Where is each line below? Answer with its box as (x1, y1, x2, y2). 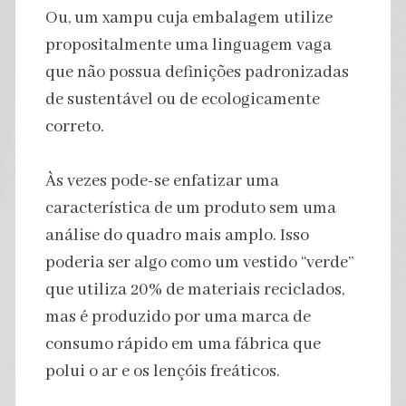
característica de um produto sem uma (44, 197, 336, 219)
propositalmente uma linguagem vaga (44, 34, 332, 56)
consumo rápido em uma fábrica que (44, 333, 321, 355)
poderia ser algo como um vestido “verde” (44, 251, 353, 274)
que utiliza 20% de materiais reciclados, (44, 278, 344, 301)
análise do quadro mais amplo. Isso (44, 224, 309, 246)
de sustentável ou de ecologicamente (44, 88, 320, 111)
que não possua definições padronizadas (44, 61, 349, 83)
